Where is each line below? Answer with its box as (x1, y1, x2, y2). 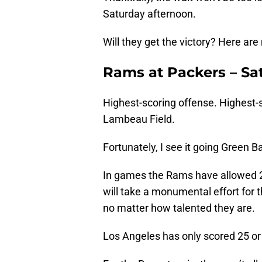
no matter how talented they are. (103, 202, 255, 215)
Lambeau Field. (103, 113, 175, 126)
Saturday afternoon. (103, 8, 196, 20)
